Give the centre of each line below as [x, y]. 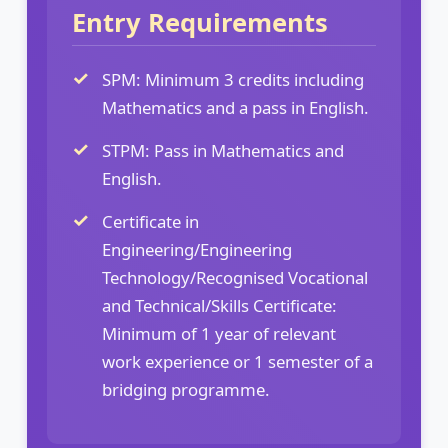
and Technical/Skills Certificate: [219, 305]
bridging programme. [186, 389]
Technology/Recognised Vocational [235, 277]
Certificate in [150, 221]
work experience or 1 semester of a [237, 361]
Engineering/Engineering [197, 249]
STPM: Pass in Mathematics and [223, 150]
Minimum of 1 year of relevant [219, 333]
